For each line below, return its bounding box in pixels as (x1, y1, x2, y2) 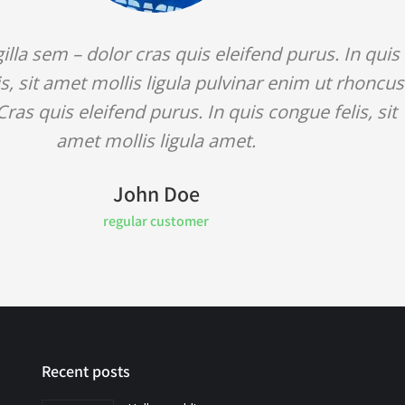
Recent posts (41, 361, 130, 381)
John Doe (112, 179, 200, 208)
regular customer (103, 212, 210, 231)
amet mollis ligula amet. (56, 128, 257, 153)
